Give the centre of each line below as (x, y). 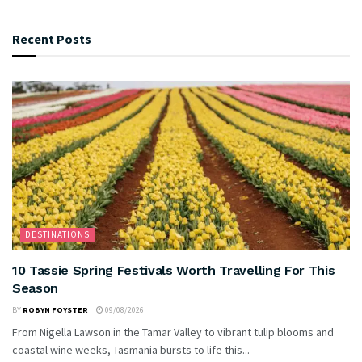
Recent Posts (52, 38)
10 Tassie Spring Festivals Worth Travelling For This (174, 270)
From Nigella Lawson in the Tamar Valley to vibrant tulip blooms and (173, 332)
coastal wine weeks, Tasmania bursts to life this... (131, 349)
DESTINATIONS (57, 234)
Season (36, 288)
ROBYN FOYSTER (55, 309)
